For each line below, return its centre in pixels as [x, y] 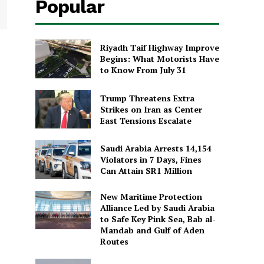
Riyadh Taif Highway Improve [159, 48]
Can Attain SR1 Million [146, 171]
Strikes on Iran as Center [151, 109]
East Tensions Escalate [146, 120]
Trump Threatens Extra [147, 98]
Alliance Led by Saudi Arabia [157, 207]
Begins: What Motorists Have [159, 59]
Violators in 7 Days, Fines [151, 160]
